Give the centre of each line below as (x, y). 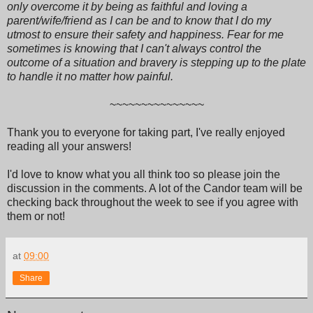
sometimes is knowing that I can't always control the (134, 48)
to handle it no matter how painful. (90, 76)
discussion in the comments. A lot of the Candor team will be (155, 188)
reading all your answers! (69, 146)
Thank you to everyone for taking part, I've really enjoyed (146, 132)
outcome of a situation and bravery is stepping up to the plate (156, 62)
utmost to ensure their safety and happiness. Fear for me (145, 34)
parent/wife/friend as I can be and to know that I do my (139, 20)
